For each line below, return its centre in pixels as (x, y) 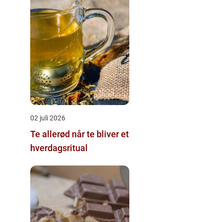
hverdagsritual (59, 148)
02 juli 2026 (48, 118)
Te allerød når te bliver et (51, 134)
